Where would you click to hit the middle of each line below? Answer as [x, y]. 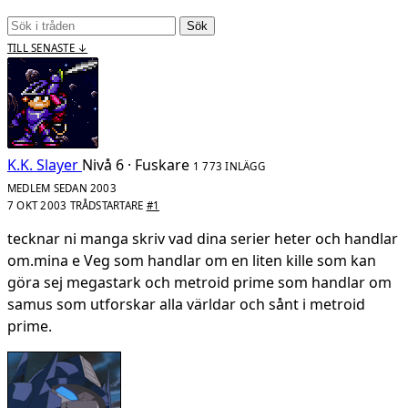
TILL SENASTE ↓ [48, 47]
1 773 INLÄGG [229, 166]
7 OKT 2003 [39, 205]
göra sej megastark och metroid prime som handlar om [199, 282]
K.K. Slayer [43, 164]
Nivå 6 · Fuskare [136, 164]
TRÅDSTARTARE [107, 205]
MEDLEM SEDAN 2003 [62, 188]
